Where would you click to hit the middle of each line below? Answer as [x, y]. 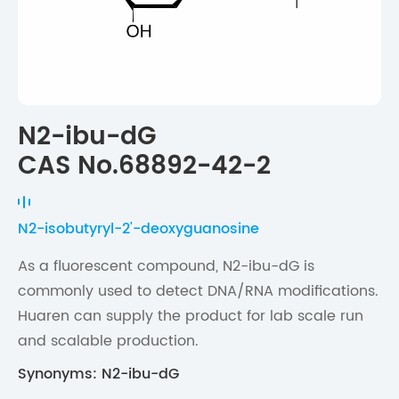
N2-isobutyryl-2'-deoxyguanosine [138, 229]
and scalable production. [108, 342]
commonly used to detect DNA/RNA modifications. [198, 292]
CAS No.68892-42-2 [144, 167]
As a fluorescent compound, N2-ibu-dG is [166, 267]
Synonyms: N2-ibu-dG [98, 375]
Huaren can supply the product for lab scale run [191, 317]
